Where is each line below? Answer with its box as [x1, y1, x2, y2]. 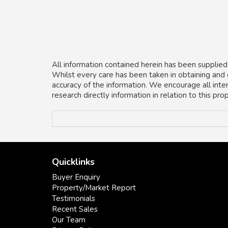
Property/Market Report [52, 183, 136, 193]
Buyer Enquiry [52, 172, 100, 182]
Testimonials [52, 193, 95, 204]
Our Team [52, 215, 85, 225]
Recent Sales [52, 204, 98, 214]
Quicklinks [52, 155, 95, 168]
